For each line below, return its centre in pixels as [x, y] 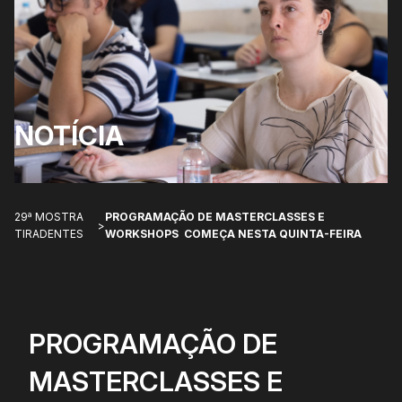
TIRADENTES [49, 234]
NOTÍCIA [69, 136]
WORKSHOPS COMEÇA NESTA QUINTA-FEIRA [233, 234]
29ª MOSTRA [49, 217]
